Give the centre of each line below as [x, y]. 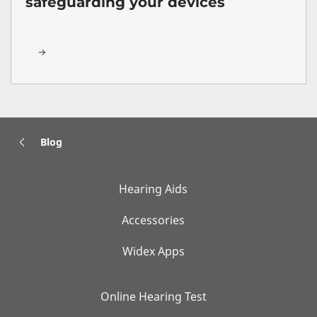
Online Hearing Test [153, 296]
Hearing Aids [153, 189]
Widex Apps [153, 251]
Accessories [153, 220]
